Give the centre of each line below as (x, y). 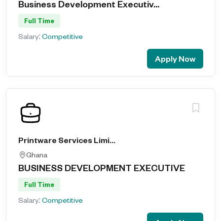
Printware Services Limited (112, 140)
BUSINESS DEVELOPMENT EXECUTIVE (102, 167)
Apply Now (175, 58)
